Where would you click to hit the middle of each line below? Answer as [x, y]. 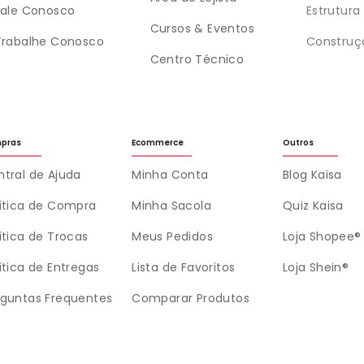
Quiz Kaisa [313, 206]
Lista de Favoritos [184, 268]
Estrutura [333, 11]
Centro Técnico [197, 60]
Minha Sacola [171, 206]
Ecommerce [158, 143]
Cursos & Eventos [202, 29]
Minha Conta [170, 175]
